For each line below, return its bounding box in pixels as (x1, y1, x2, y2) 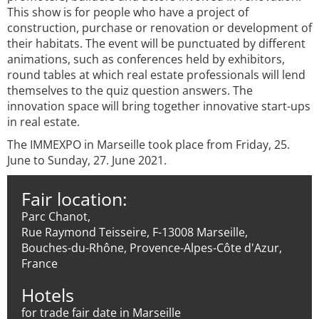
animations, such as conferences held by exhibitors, (7, 51, 285, 67)
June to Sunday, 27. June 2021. (7, 152, 167, 168)
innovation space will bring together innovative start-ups (7, 98, 310, 114)
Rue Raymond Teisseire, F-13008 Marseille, (21, 224, 248, 240)
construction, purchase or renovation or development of (7, 20, 312, 36)
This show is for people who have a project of (7, 4, 249, 20)
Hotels (21, 283, 74, 307)
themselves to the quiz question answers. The (7, 83, 253, 98)
